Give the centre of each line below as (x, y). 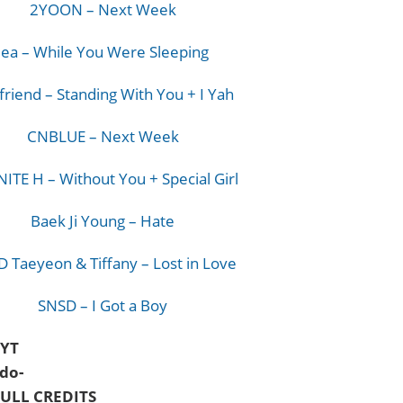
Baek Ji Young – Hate (103, 221)
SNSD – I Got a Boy (103, 305)
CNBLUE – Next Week (103, 136)
